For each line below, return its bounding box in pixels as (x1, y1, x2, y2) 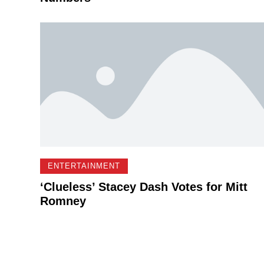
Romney (39, 194, 86, 207)
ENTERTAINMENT (47, 161, 120, 171)
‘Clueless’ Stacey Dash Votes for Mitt (39, 180, 247, 193)
